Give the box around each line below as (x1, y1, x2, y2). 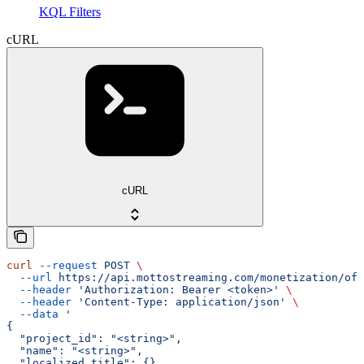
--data (6, 308, 58, 321)
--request (32, 259, 97, 272)
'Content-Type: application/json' (71, 296, 286, 309)
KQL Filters (39, 4, 101, 19)
